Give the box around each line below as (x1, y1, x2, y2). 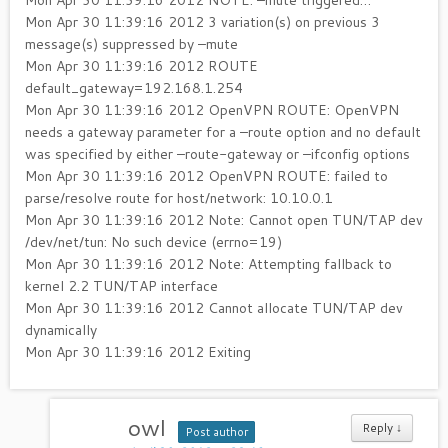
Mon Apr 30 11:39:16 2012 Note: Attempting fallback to (25, 254, 392, 274)
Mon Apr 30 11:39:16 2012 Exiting (25, 342, 251, 362)
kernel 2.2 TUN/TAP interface (25, 276, 218, 296)
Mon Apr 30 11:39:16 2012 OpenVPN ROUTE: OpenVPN (25, 100, 399, 120)
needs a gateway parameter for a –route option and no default (25, 122, 421, 142)
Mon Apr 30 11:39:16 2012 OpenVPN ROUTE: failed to (25, 166, 388, 186)
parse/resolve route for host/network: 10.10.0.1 (25, 188, 333, 208)
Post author (184, 424, 249, 440)
